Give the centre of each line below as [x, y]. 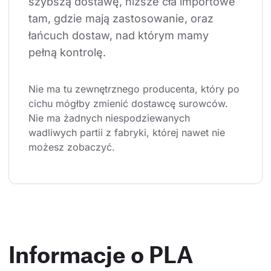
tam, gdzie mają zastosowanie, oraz [122, 18]
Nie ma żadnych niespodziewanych [111, 118]
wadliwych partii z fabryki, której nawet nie [128, 132]
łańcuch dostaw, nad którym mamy [120, 35]
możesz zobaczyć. [72, 147]
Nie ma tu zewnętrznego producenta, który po [135, 89]
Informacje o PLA [101, 254]
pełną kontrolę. [67, 52]
